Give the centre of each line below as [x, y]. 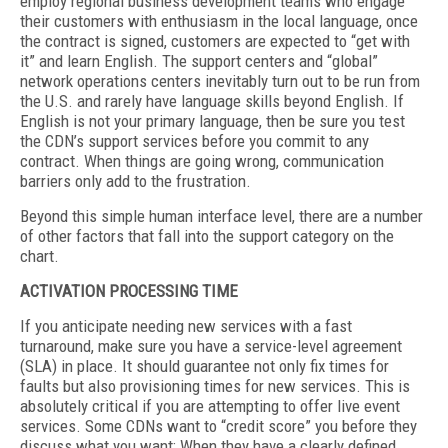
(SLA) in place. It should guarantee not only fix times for [204, 366]
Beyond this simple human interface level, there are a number [221, 216]
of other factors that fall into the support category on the [207, 236]
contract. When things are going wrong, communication [202, 161]
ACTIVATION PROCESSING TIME [129, 291]
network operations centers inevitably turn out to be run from [220, 81]
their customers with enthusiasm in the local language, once [219, 21]
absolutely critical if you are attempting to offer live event [210, 406]
